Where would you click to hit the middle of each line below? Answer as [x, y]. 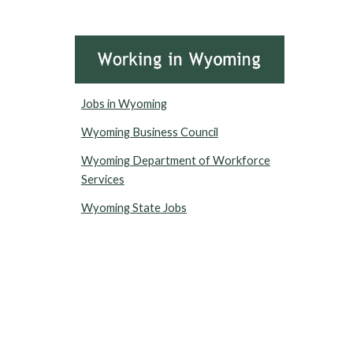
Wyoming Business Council [149, 132]
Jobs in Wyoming [124, 104]
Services [102, 180]
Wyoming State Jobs [134, 208]
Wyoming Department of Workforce [175, 161]
